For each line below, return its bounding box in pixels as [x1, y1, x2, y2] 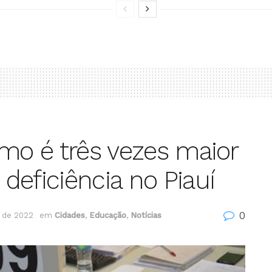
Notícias [131, 210, 161, 220]
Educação [89, 210, 126, 220]
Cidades [55, 210, 85, 220]
